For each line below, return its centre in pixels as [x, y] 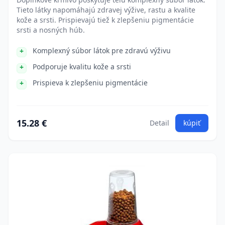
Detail [159, 123]
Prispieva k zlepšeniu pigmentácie [90, 83]
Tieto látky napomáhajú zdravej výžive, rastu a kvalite [106, 10]
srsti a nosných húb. [51, 30]
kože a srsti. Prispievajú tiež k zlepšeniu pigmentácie [105, 20]
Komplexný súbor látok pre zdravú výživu [102, 50]
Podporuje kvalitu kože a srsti [82, 67]
